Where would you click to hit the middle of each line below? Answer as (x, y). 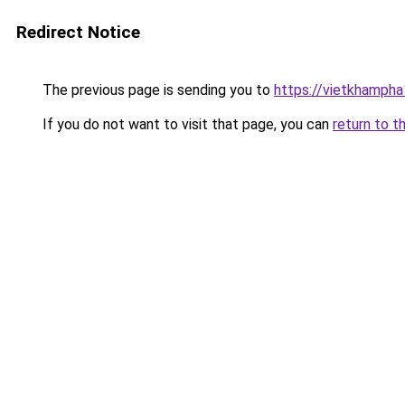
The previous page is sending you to (156, 90)
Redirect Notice (78, 32)
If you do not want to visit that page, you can (186, 124)
